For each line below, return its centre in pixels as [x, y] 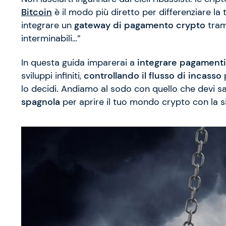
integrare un [48, 25]
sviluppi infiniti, [52, 76]
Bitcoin [37, 12]
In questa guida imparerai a [79, 63]
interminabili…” [51, 39]
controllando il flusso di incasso [153, 76]
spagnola [41, 102]
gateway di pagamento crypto [140, 25]
